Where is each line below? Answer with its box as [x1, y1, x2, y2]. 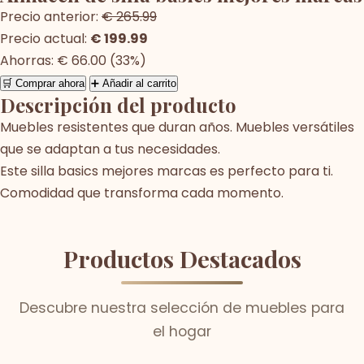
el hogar [153, 321, 211, 341]
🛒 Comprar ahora [2, 76, 84, 89]
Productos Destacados [63, 242, 301, 274]
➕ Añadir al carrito [91, 76, 176, 89]
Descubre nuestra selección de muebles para [19, 297, 344, 318]
